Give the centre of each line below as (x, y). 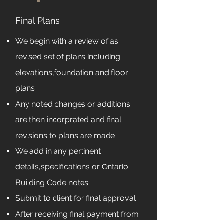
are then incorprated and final (68, 120)
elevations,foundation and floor (72, 72)
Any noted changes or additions (73, 104)
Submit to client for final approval (75, 198)
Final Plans (38, 20)
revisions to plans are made (65, 135)
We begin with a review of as (67, 41)
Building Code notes (52, 182)
